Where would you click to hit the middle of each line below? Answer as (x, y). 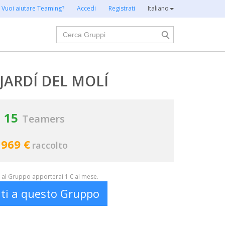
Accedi (86, 8)
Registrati (122, 8)
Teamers (43, 119)
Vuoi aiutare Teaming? (33, 8)
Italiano (158, 8)
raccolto (50, 145)
